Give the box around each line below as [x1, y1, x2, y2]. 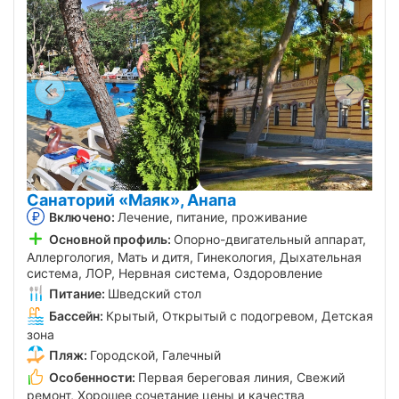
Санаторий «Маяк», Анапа [27, 190, 236, 209]
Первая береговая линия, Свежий [138, 369, 345, 385]
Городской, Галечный [90, 346, 221, 362]
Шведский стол [108, 286, 201, 302]
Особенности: [49, 369, 135, 385]
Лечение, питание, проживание [118, 208, 307, 224]
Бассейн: [49, 308, 103, 324]
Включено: [49, 208, 115, 224]
